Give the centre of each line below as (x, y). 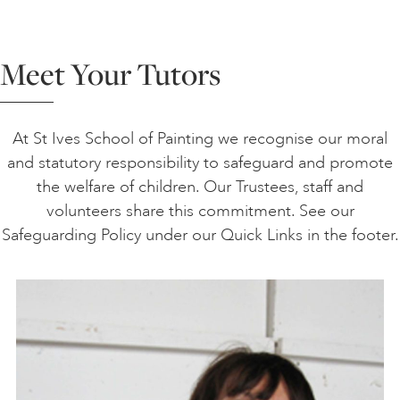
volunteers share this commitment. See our (200, 211)
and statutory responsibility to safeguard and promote (200, 163)
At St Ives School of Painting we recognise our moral (200, 139)
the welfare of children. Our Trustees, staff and (200, 187)
